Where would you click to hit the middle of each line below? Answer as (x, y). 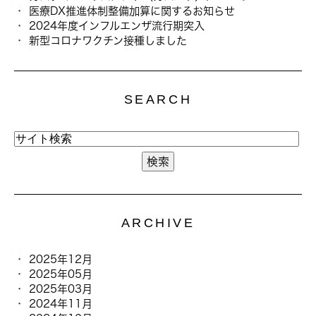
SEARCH (158, 100)
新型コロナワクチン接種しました (108, 40)
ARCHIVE (158, 223)
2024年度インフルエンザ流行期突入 (117, 25)
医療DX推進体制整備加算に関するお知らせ (132, 11)
